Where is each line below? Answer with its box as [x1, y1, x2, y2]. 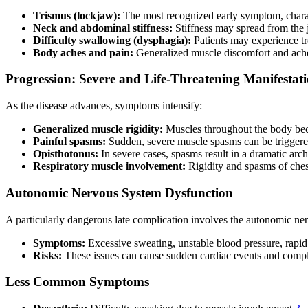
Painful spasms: [33, 135, 106, 148]
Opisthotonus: [33, 148, 98, 160]
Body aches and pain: [33, 46, 133, 58]
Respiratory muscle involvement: [33, 160, 186, 173]
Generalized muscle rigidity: [33, 123, 163, 135]
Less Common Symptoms [5, 274, 149, 289]
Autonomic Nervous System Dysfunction [5, 185, 233, 200]
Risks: [33, 249, 62, 261]
